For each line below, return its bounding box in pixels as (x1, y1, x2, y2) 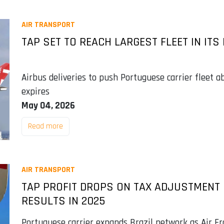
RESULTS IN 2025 (21, 193, 105, 208)
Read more (27, 120, 63, 131)
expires (21, 85, 49, 98)
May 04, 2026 (21, 99, 75, 112)
